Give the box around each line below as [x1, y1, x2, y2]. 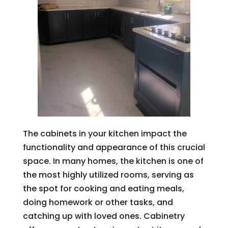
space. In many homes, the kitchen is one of [22, 155, 204, 167]
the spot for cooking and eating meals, [22, 183, 184, 194]
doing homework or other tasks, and [22, 196, 173, 208]
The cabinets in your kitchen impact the [22, 128, 187, 139]
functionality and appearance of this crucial [22, 141, 205, 153]
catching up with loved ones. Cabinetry [22, 210, 185, 222]
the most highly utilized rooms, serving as [22, 169, 194, 181]
